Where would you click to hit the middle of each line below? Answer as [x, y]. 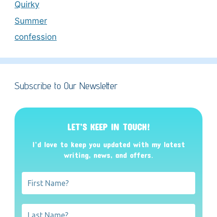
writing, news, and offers [108, 155]
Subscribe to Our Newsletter [66, 86]
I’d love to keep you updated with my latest [108, 144]
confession [36, 37]
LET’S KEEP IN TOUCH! [108, 127]
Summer [31, 21]
